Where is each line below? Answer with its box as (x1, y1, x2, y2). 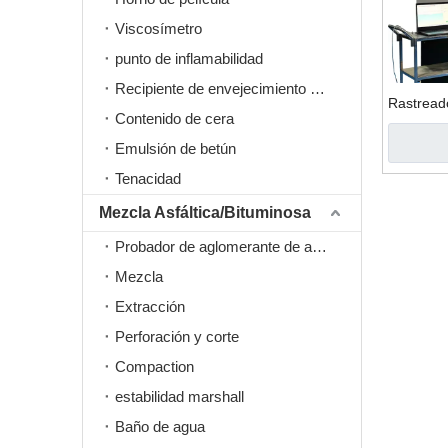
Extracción (115, 298, 185, 315)
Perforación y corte (115, 328, 239, 345)
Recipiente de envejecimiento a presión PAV (310, 80, 325, 97)
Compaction (115, 358, 194, 375)
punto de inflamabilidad (115, 50, 263, 67)
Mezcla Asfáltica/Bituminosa (99, 204, 311, 221)
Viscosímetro (115, 20, 202, 37)
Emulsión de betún (115, 140, 236, 157)
